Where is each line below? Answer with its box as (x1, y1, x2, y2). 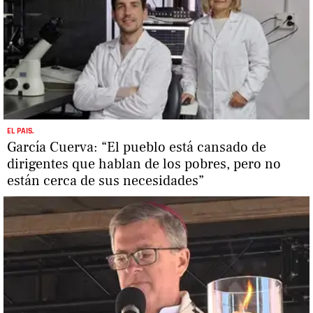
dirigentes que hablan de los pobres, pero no (7, 155, 281, 174)
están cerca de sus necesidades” (7, 172, 204, 191)
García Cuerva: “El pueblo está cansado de (7, 138, 266, 157)
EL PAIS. (7, 126, 34, 137)
